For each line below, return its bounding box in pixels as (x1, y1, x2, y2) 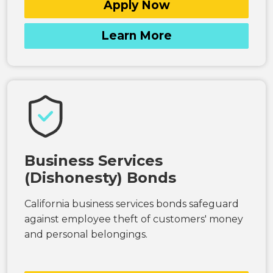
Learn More (101, 28, 172, 43)
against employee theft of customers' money (24, 213, 243, 225)
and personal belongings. (24, 228, 147, 240)
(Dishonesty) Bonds (24, 168, 176, 186)
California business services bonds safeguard (24, 197, 239, 210)
